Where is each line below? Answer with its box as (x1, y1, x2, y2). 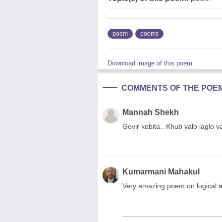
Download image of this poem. (108, 59, 194, 67)
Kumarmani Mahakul (122, 167, 200, 176)
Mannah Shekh (122, 108, 179, 116)
